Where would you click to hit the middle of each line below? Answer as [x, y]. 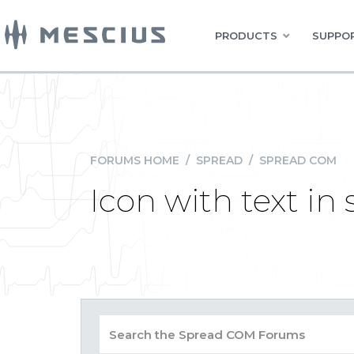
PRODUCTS [246, 36]
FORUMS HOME [135, 160]
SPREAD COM [298, 160]
